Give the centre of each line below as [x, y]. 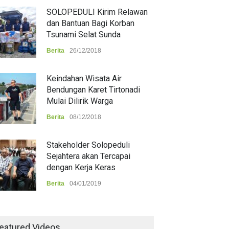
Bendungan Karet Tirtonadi [93, 90]
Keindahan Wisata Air [84, 78]
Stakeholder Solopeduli [88, 145]
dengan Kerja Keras [81, 167]
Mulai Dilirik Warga [80, 101]
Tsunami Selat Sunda [84, 35]
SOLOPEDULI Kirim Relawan [97, 12]
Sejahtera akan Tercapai [88, 156]
